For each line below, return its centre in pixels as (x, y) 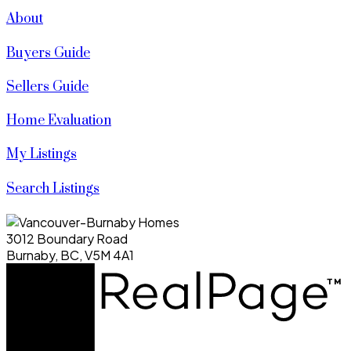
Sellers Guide (47, 87)
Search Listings (53, 188)
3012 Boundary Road (67, 238)
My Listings (42, 155)
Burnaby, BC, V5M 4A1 (70, 255)
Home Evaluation (59, 121)
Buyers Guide (48, 53)
